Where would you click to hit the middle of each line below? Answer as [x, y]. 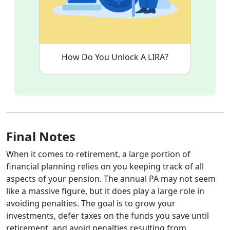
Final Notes [42, 136]
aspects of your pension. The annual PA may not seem [111, 178]
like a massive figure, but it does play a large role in [105, 191]
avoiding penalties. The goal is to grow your [91, 203]
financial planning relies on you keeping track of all [105, 166]
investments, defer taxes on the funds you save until [108, 215]
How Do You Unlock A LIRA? [115, 57]
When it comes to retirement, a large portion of [98, 154]
